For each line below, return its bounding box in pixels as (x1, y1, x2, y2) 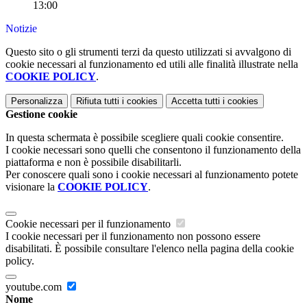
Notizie (5, 23, 37, 35)
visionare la (5, 181, 58, 193)
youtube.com (5, 281, 64, 293)
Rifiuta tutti (76, 96, 119, 107)
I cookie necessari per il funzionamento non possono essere (5, 230, 260, 243)
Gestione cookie (5, 108, 77, 121)
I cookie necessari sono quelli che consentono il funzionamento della (5, 144, 301, 156)
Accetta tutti (171, 96, 220, 107)
